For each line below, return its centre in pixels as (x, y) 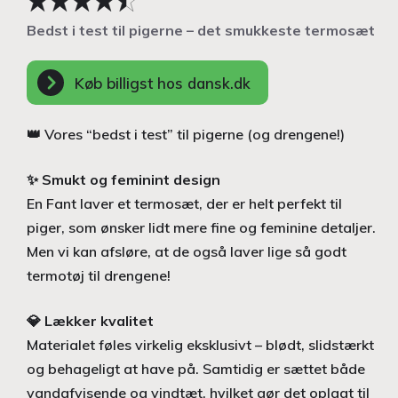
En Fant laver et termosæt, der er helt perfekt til (184, 203)
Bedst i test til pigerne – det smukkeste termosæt (201, 30)
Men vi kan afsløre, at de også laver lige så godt (187, 251)
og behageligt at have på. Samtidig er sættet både (196, 369)
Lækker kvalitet (99, 321)
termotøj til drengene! (99, 275)
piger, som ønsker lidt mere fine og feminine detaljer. (201, 227)
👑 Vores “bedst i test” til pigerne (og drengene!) (186, 134)
